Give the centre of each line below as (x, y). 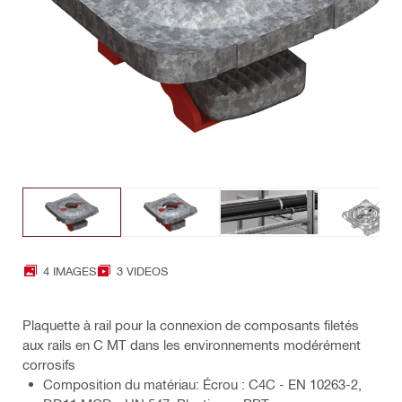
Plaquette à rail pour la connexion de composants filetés (191, 325)
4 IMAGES (70, 270)
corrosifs (49, 365)
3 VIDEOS (142, 270)
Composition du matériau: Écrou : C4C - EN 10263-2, (202, 385)
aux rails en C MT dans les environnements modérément (192, 345)
